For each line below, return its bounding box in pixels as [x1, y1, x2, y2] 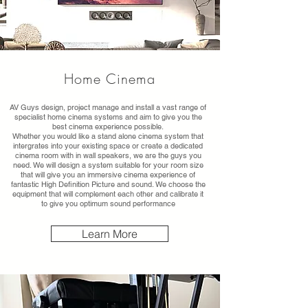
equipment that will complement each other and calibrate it [12, 189, 203, 199]
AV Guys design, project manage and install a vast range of [10, 102, 206, 112]
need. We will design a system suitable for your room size [12, 160, 203, 170]
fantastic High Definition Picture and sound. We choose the [10, 179, 206, 189]
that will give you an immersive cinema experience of [21, 170, 195, 179]
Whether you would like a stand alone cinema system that [12, 131, 203, 141]
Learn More [82, 227, 137, 241]
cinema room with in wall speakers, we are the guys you [14, 151, 201, 160]
